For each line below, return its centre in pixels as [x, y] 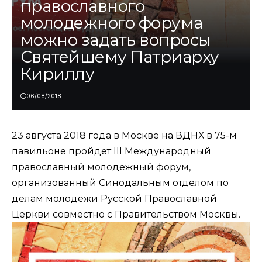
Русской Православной [158, 199]
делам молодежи [55, 199]
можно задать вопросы [116, 40]
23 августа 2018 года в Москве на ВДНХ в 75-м [124, 136]
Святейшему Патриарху [120, 57]
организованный [55, 183]
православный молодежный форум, [101, 167]
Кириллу [58, 74]
